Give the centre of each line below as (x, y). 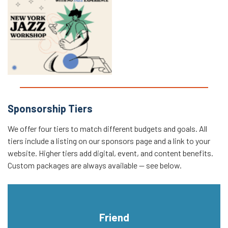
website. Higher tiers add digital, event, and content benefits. (110, 153)
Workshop (60, 28)
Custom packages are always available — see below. (95, 165)
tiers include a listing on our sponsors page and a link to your (109, 140)
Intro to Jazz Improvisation (60, 16)
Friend (114, 217)
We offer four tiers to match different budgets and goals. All (107, 128)
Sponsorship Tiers (50, 108)
